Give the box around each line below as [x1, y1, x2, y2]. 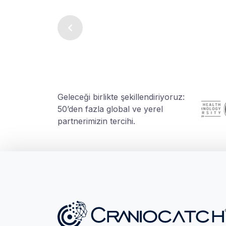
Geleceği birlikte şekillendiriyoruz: [58, 91, 185, 102]
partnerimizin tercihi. [58, 116, 135, 126]
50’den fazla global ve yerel [58, 103, 163, 114]
